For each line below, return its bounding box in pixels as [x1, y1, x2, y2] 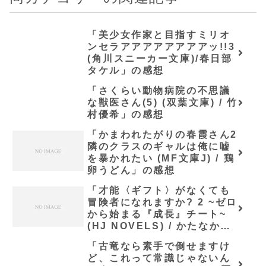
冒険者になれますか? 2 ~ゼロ [87, 197, 237, 207]
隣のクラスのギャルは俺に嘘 [87, 141, 231, 151]
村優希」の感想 [87, 109, 164, 119]
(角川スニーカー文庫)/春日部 [87, 53, 233, 64]
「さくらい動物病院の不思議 [87, 85, 231, 96]
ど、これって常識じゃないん [87, 253, 231, 263]
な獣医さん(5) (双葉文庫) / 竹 [87, 97, 238, 107]
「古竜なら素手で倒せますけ [87, 241, 231, 251]
